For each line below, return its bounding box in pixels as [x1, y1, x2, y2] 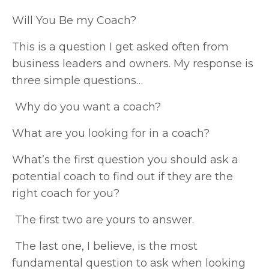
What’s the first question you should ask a [12, 153, 238, 166]
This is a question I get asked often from [12, 40, 229, 53]
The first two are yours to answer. [15, 213, 194, 226]
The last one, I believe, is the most [15, 239, 198, 253]
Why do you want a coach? [15, 100, 161, 113]
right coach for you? [12, 186, 119, 200]
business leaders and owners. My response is [12, 56, 253, 70]
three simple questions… [12, 73, 143, 87]
